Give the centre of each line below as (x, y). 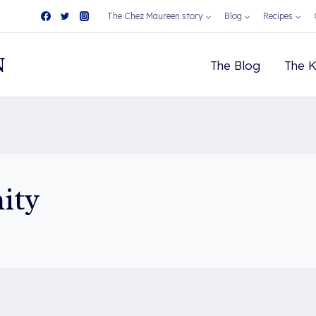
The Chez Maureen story (155, 16)
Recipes (278, 16)
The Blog (235, 65)
